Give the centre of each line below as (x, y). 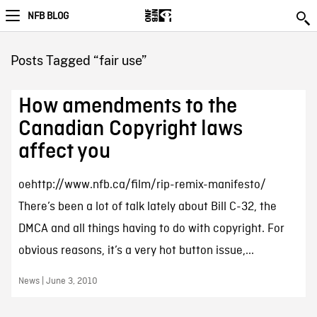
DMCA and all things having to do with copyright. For (151, 229)
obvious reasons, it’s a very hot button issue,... (136, 251)
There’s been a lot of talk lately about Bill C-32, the (147, 207)
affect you (64, 151)
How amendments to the (127, 106)
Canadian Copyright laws (130, 129)
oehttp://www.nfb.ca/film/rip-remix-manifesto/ (142, 185)
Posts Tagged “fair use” (78, 60)
